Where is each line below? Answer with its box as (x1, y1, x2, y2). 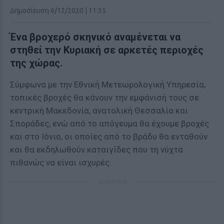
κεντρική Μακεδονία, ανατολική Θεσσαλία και (10, 105, 188, 115)
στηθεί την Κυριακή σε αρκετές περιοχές (10, 44, 203, 56)
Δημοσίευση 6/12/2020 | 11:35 (10, 6, 106, 14)
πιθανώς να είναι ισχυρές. (10, 157, 111, 167)
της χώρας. (10, 57, 62, 69)
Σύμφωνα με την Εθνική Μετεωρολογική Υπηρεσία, (10, 79, 205, 89)
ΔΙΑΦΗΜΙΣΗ (97, 178, 126, 185)
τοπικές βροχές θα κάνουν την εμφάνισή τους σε (10, 92, 199, 102)
